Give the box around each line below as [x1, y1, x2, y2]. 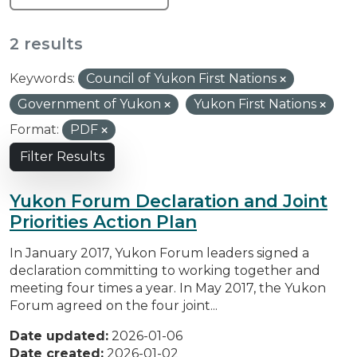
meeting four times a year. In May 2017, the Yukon [10, 280, 326, 296]
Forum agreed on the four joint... [10, 297, 218, 313]
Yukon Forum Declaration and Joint [10, 190, 328, 211]
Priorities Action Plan [10, 210, 197, 232]
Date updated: [10, 328, 108, 343]
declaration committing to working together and [10, 262, 320, 278]
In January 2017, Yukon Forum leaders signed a [10, 245, 309, 261]
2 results [10, 33, 83, 53]
